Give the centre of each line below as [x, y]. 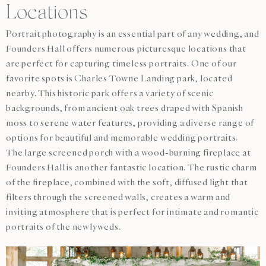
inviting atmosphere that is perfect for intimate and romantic [132, 212]
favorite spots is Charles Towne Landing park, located [119, 79]
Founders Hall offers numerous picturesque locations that [126, 49]
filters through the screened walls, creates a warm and [118, 197]
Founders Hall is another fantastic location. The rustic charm [132, 168]
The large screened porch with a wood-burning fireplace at [129, 153]
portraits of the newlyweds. [64, 227]
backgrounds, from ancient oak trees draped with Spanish [125, 108]
